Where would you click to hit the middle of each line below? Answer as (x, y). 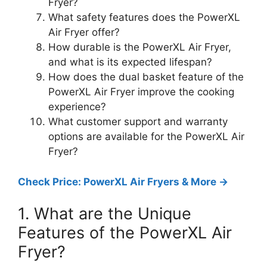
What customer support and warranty (138, 122)
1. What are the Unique (105, 214)
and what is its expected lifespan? (130, 62)
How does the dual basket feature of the (146, 77)
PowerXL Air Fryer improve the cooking (141, 92)
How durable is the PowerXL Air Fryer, (140, 47)
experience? (77, 107)
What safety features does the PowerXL (144, 17)
